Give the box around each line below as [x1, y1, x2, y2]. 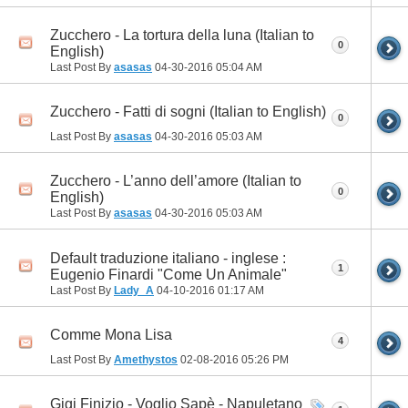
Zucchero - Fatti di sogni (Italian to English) [50, 104, 326, 120]
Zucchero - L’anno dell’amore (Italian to [50, 173, 301, 189]
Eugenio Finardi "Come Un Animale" [50, 266, 287, 282]
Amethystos [114, 352, 178, 366]
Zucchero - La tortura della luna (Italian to [50, 27, 314, 44]
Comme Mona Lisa [50, 326, 172, 342]
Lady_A [114, 283, 154, 297]
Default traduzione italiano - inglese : [50, 250, 286, 266]
